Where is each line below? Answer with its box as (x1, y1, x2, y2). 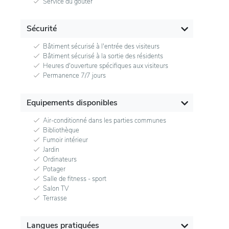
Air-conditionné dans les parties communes (43, 116, 166, 125)
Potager (43, 164, 65, 174)
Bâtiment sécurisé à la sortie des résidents (43, 51, 163, 61)
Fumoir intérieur (43, 135, 88, 145)
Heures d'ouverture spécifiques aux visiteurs (43, 61, 168, 71)
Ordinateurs (43, 154, 77, 164)
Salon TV (43, 184, 69, 193)
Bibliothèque (43, 125, 79, 135)
